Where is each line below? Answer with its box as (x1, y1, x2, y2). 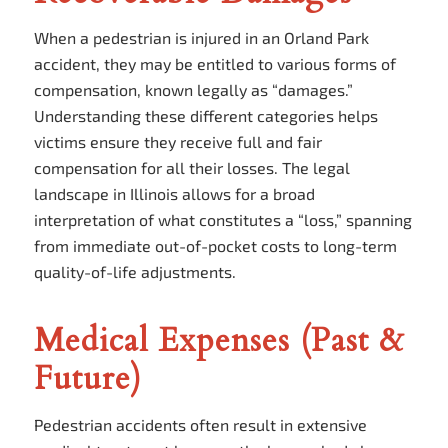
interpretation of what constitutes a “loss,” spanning (33, 210, 412, 230)
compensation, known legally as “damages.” (33, 80, 353, 100)
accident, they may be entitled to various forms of (33, 54, 396, 74)
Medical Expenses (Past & (33, 319, 405, 364)
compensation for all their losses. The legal (33, 158, 350, 178)
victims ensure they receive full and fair (33, 132, 322, 152)
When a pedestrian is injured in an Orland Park (33, 28, 369, 48)
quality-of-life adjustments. (33, 262, 236, 282)
